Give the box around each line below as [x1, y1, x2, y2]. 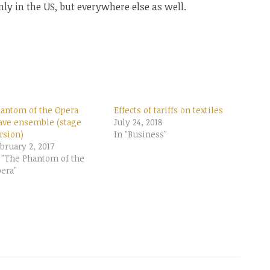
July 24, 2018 [113, 116, 163, 128]
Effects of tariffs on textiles [113, 104, 223, 116]
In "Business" [113, 128, 167, 140]
